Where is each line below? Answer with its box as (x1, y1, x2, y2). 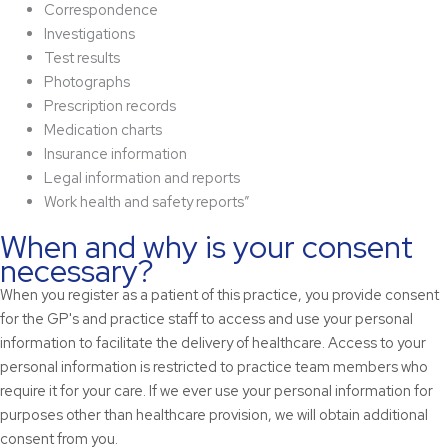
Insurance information (43, 143, 187, 163)
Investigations (43, 23, 135, 43)
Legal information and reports (43, 167, 240, 187)
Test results (43, 47, 120, 67)
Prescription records (43, 95, 176, 115)
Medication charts (43, 119, 162, 139)
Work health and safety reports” (43, 191, 250, 211)
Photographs (43, 71, 130, 91)
